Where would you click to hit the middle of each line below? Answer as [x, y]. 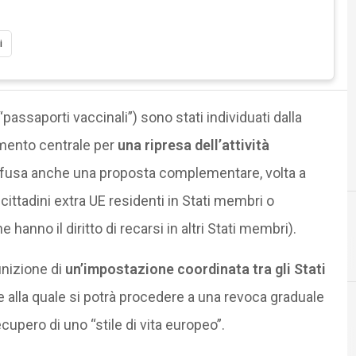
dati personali [300, 250]
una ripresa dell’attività [193, 145]
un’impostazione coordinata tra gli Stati [195, 269]
